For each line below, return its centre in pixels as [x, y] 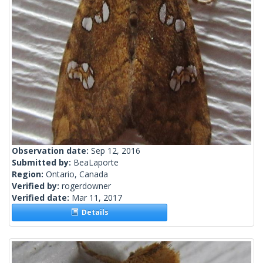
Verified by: [37, 186]
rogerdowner [86, 186]
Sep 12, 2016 [116, 151]
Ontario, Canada [77, 174]
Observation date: [51, 151]
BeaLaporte [96, 163]
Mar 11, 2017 [97, 198]
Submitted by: [43, 163]
